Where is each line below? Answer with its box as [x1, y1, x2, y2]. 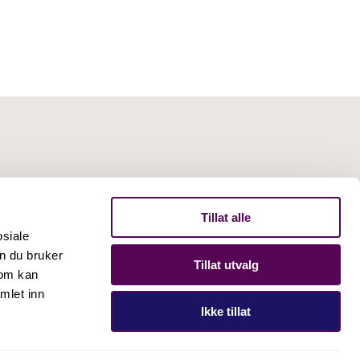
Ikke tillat [201, 305, 251, 318]
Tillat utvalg [193, 257, 259, 272]
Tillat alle [201, 211, 251, 224]
